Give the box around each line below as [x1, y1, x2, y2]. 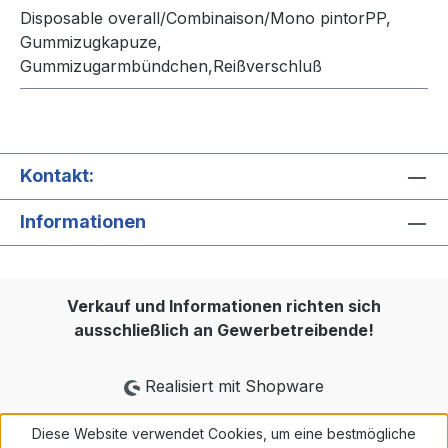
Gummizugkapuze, [20, 32, 162, 53]
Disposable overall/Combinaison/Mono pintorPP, [20, 8, 391, 29]
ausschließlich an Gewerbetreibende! [74, 320, 374, 341]
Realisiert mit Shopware [140, 376, 325, 397]
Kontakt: [20, 165, 94, 187]
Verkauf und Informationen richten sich [67, 296, 381, 317]
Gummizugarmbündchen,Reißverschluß [20, 56, 322, 77]
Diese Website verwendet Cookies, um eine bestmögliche [32, 425, 416, 442]
